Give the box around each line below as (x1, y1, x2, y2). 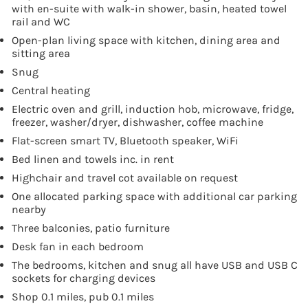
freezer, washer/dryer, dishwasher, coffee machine (12, 115, 263, 129)
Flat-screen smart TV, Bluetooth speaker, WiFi (12, 133, 239, 147)
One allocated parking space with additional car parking (12, 189, 297, 203)
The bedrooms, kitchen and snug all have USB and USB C (12, 258, 298, 272)
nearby (12, 202, 46, 216)
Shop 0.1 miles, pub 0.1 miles (12, 289, 154, 303)
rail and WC (12, 14, 70, 28)
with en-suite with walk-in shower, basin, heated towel (12, 1, 287, 15)
